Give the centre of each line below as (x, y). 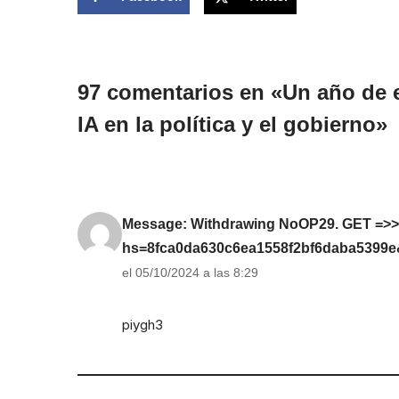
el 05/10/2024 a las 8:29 (190, 273)
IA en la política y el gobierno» (232, 125)
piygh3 (142, 325)
